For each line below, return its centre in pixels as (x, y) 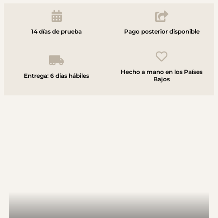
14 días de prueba (56, 32)
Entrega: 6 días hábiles (56, 75)
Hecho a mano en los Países (162, 72)
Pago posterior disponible (162, 32)
